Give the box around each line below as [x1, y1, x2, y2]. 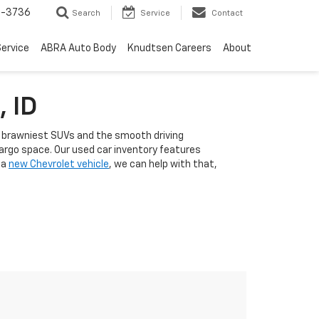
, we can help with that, [109, 159, 217, 169]
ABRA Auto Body [41, 43, 116, 54]
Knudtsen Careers [127, 43, 211, 54]
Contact [211, 9, 243, 18]
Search [72, 9, 100, 18]
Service [140, 9, 170, 18]
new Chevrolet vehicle [9, 159, 109, 169]
